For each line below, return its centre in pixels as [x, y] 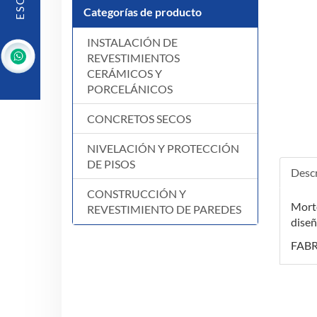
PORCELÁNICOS [130, 89]
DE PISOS [111, 164]
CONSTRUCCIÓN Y [137, 194]
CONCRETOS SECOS [139, 119]
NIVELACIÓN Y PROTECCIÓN [163, 149]
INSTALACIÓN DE [132, 42]
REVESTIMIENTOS [133, 58]
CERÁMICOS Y [125, 74]
